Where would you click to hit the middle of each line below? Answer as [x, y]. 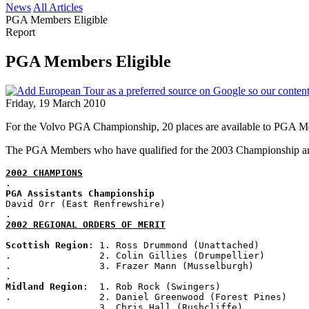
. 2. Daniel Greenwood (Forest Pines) [146, 297]
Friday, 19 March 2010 [56, 103]
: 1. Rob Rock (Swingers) [152, 286]
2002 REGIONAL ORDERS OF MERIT [86, 224]
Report [20, 32]
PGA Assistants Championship [80, 193]
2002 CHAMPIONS [44, 172]
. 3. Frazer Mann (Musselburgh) [130, 266]
